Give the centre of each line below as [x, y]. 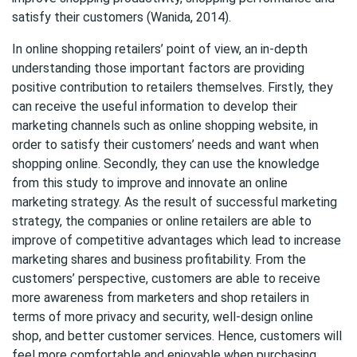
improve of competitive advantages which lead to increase [177, 240]
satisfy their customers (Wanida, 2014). [122, 17]
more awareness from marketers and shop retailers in [161, 298]
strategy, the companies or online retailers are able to [162, 221]
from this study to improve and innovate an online [150, 183]
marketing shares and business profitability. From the [159, 259]
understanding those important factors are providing [158, 68]
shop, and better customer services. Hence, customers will [177, 336]
